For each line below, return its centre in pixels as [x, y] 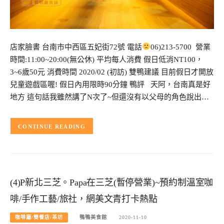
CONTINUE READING [52, 126]
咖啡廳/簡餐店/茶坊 [39, 217]
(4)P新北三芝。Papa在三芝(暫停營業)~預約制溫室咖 [112, 183]
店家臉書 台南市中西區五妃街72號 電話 [76, 47]
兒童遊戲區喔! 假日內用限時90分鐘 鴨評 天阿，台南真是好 [110, 84]
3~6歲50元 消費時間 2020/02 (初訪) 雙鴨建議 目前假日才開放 [112, 72]
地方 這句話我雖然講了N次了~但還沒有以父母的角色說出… [109, 97]
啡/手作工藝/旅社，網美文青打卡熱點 [84, 199]
